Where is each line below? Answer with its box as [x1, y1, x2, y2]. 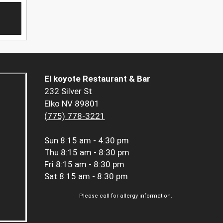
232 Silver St [44, 86, 92, 97]
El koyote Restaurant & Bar [44, 74, 150, 84]
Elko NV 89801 [44, 99, 100, 109]
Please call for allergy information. [79, 193, 172, 200]
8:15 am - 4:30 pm [60, 135, 129, 146]
